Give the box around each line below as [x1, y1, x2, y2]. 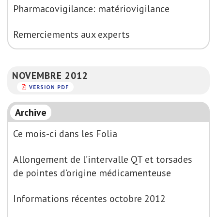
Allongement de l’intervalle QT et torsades [13, 153, 192, 166]
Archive [15, 106, 46, 119]
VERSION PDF [29, 83, 69, 91]
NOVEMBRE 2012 [12, 69, 88, 81]
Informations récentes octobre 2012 [13, 192, 166, 205]
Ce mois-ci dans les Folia [13, 127, 117, 140]
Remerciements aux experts [13, 28, 130, 41]
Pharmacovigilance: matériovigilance [13, 2, 170, 15]
